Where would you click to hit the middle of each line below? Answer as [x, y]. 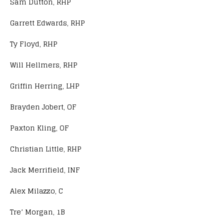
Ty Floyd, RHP [34, 43]
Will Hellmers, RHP [44, 64]
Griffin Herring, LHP [45, 85]
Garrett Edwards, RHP [47, 22]
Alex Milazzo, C [36, 190]
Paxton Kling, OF [39, 127]
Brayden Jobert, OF [43, 106]
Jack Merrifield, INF [45, 169]
